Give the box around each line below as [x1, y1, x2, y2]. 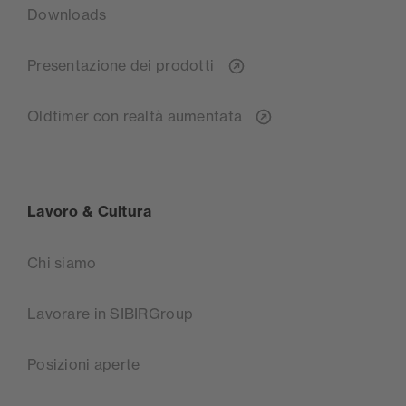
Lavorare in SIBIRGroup [27, 304, 194, 324]
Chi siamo [27, 254, 97, 273]
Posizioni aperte [27, 355, 140, 374]
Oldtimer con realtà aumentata [27, 107, 246, 126]
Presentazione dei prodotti [27, 56, 218, 75]
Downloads [27, 5, 107, 24]
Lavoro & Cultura [27, 202, 152, 221]
